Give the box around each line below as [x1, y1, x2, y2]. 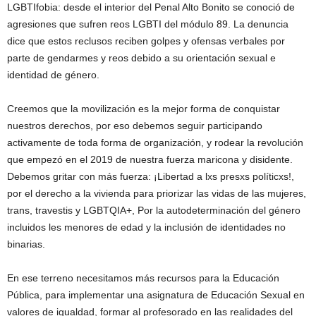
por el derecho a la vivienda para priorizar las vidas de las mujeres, [7, 187, 306, 199]
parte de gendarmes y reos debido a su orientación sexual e [7, 51, 276, 63]
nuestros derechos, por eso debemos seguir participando [7, 119, 262, 131]
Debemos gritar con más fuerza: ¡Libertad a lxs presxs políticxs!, [7, 170, 294, 182]
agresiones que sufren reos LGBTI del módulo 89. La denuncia [7, 18, 288, 30]
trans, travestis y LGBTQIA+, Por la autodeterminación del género [7, 204, 300, 216]
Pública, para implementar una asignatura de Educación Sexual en [7, 288, 305, 300]
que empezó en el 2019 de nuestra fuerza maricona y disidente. [7, 153, 293, 165]
